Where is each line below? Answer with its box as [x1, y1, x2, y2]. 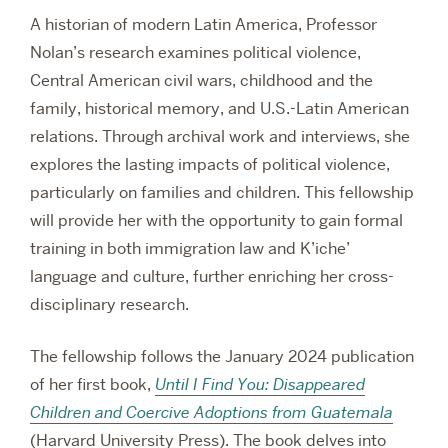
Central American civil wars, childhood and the [30, 70, 373, 92]
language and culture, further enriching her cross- [30, 266, 394, 288]
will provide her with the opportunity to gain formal [30, 210, 403, 232]
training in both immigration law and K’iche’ [30, 238, 350, 260]
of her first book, [30, 374, 155, 396]
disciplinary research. [30, 294, 189, 316]
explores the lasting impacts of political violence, [30, 154, 390, 176]
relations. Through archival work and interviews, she [30, 126, 410, 148]
